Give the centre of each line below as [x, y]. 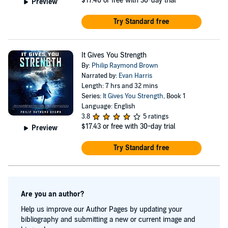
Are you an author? [52, 194]
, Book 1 [174, 96]
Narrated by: [100, 76]
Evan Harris [135, 76]
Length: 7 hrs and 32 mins [119, 86]
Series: [92, 96]
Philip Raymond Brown [125, 66]
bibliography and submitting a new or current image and [108, 220]
